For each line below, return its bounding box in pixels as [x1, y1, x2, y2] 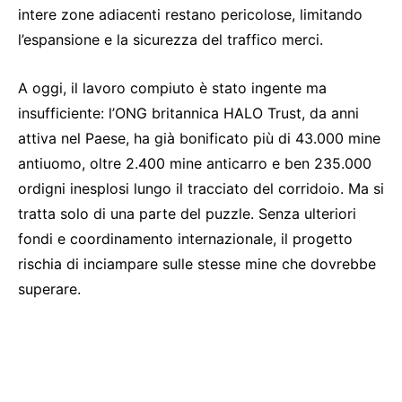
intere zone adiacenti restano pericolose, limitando [18, 5, 363, 23]
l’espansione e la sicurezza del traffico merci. [18, 31, 323, 48]
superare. [18, 280, 81, 298]
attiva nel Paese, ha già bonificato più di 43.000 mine [18, 129, 380, 147]
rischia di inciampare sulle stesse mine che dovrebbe [18, 255, 376, 273]
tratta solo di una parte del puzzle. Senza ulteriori [18, 205, 356, 223]
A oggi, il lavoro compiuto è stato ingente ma [18, 79, 327, 97]
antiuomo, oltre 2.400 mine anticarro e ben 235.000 [18, 154, 371, 172]
